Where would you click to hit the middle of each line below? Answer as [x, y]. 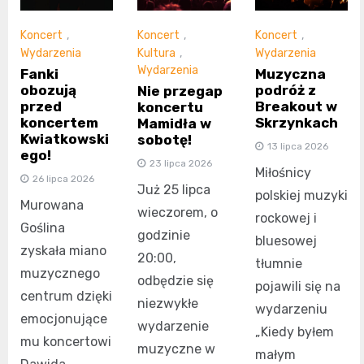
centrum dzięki [66, 296]
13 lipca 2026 [297, 146]
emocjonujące [64, 318]
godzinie [164, 236]
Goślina [43, 227]
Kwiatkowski [65, 139]
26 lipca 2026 [63, 178]
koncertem [59, 122]
